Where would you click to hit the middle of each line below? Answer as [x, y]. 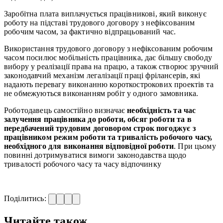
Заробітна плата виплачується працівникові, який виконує [105, 13]
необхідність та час [162, 110]
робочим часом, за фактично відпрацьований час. [90, 31]
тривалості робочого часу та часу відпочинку [83, 164]
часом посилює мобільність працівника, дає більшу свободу [108, 57]
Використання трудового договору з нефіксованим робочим [109, 48]
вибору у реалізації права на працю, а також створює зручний [111, 66]
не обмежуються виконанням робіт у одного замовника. [101, 93]
